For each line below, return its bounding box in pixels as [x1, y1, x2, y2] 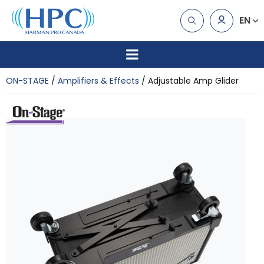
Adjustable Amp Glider [148, 74, 239, 87]
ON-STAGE [6, 74, 49, 87]
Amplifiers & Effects [58, 74, 139, 87]
